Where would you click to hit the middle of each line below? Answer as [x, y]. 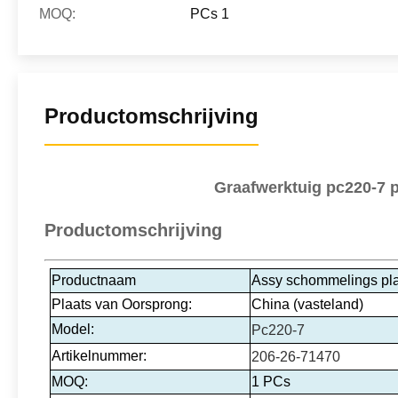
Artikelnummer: [99, 356]
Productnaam [94, 280]
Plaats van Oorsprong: [122, 304]
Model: [73, 329]
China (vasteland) [308, 304]
